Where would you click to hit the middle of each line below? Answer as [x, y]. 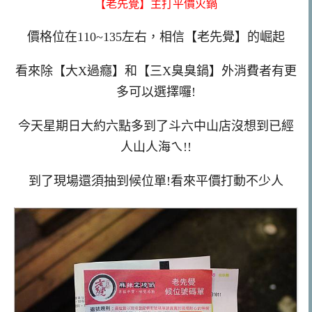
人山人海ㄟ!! [156, 147]
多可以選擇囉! [156, 92]
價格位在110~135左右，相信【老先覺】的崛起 [156, 37]
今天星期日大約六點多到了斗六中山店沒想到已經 [156, 126]
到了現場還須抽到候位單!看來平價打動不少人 [156, 181]
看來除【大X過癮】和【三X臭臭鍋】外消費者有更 [156, 71]
